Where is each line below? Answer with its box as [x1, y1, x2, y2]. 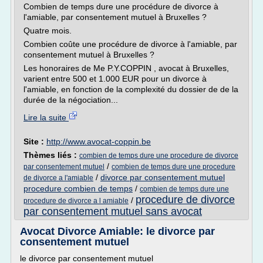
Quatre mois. [23, 26, 72, 35]
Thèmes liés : [23, 150, 79, 160]
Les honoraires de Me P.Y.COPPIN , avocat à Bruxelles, [23, 63, 229, 73]
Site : [23, 137, 46, 146]
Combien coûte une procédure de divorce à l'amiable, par [23, 39, 237, 49]
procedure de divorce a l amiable [23, 197, 129, 205]
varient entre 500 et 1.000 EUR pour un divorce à [23, 74, 207, 83]
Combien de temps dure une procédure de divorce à [23, 2, 218, 11]
